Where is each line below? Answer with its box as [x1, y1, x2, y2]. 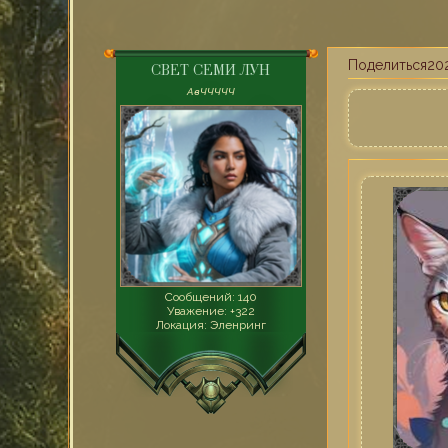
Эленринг [206, 318, 266, 332]
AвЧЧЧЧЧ [186, 86, 235, 97]
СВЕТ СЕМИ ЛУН [151, 65, 270, 80]
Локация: [155, 318, 207, 332]
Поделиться [347, 57, 427, 73]
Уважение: [166, 304, 227, 318]
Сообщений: [164, 290, 235, 304]
